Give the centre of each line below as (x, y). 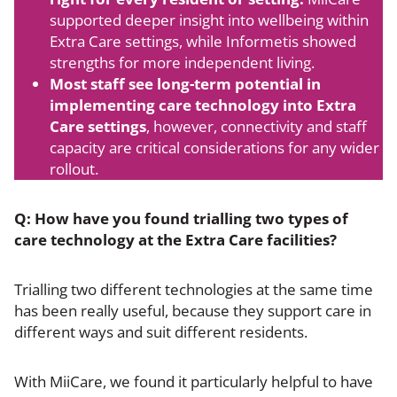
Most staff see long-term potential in (185, 83)
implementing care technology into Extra (203, 105)
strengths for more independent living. (182, 62)
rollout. (74, 168)
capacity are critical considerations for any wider (214, 147)
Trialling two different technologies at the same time (194, 289)
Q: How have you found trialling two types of (181, 218)
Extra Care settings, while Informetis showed (203, 41)
